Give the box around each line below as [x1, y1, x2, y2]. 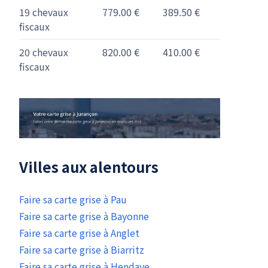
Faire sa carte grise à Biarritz [19, 242, 144, 257]
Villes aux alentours [19, 156, 159, 178]
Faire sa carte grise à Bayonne [19, 209, 149, 224]
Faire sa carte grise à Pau [19, 192, 127, 207]
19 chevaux [19, 5, 68, 19]
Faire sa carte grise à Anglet [19, 226, 139, 240]
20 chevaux [19, 45, 68, 59]
